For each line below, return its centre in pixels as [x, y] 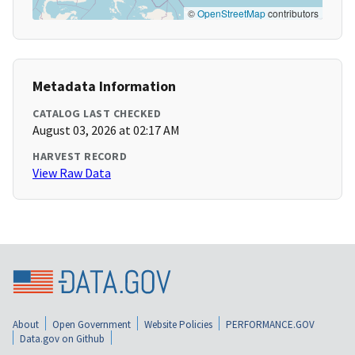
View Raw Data [72, 173]
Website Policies [178, 325]
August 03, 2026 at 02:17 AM [106, 130]
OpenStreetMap [231, 13]
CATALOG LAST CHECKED [97, 114]
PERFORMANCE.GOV [270, 325]
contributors [292, 13]
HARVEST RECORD [80, 157]
